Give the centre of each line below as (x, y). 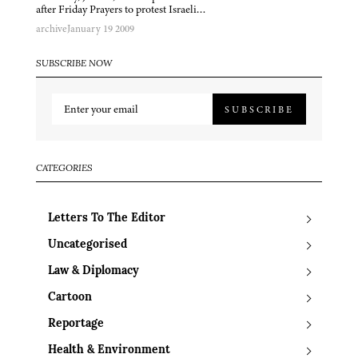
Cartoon (70, 298)
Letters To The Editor (107, 219)
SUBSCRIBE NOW (74, 64)
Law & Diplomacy (93, 272)
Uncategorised (88, 245)
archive (52, 29)
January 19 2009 (101, 29)
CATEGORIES (64, 169)
